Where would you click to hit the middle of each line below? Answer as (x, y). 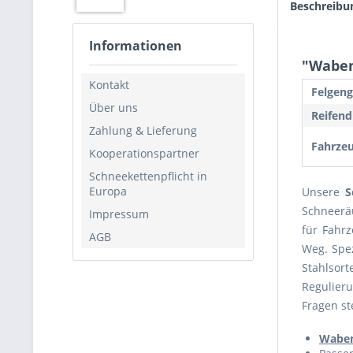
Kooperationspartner (144, 153)
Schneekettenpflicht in (148, 176)
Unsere (324, 192)
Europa (108, 191)
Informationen (136, 46)
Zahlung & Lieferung (143, 130)
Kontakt (109, 84)
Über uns (113, 107)
